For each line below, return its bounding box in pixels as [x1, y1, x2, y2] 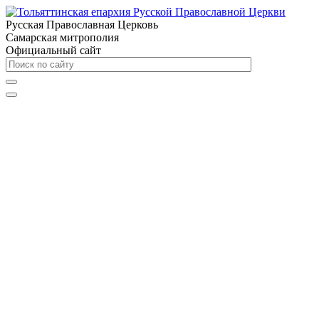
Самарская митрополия [6, 31, 119, 43]
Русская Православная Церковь [6, 19, 158, 31]
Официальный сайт [6, 44, 101, 56]
